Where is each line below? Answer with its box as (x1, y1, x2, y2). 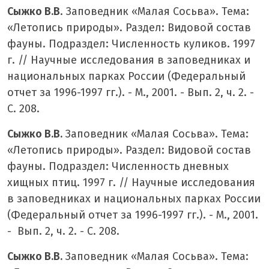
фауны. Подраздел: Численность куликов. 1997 (7, 37, 255, 50)
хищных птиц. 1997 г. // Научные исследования (7, 175, 255, 189)
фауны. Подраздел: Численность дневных (7, 159, 229, 173)
